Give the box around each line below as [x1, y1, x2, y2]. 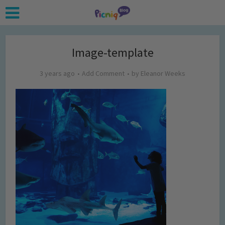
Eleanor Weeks [141, 69, 185, 78]
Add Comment [82, 69, 125, 78]
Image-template [71, 45, 154, 60]
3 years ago [40, 69, 75, 78]
